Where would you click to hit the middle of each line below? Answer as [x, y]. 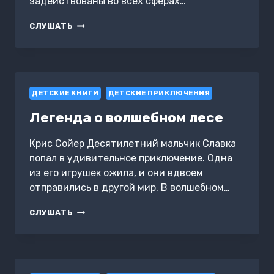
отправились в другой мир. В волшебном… [130, 188]
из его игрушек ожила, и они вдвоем [116, 173]
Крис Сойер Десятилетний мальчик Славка [133, 144]
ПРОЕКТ [91, 24]
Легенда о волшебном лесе [126, 118]
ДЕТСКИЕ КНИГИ [65, 93]
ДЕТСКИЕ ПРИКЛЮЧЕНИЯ [159, 93]
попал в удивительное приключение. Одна [131, 158]
